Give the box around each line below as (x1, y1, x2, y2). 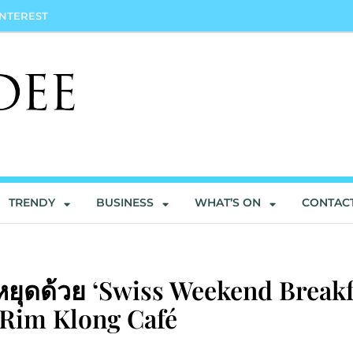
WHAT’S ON (195, 195, 262, 210)
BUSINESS (96, 195, 154, 210)
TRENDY (9, 195, 56, 210)
